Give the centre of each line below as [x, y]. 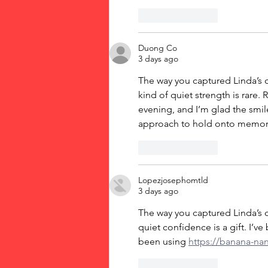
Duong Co [158, 48]
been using [163, 242]
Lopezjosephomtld [173, 180]
